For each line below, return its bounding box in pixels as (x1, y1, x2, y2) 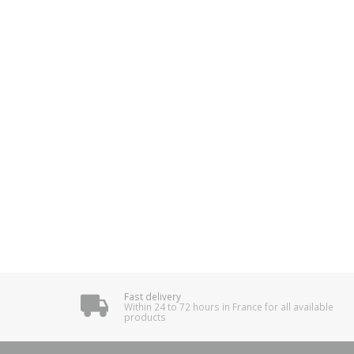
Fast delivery (123, 289, 181, 303)
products (123, 310, 166, 323)
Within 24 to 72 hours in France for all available (123, 299, 333, 313)
